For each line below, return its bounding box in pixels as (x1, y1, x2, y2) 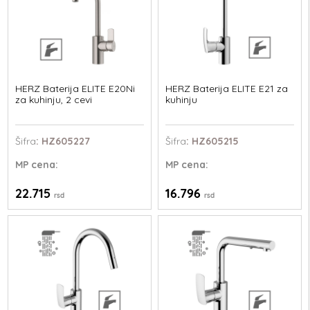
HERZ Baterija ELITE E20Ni (15, 82, 136, 95)
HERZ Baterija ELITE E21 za (165, 82, 288, 95)
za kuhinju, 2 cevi (15, 93, 93, 106)
